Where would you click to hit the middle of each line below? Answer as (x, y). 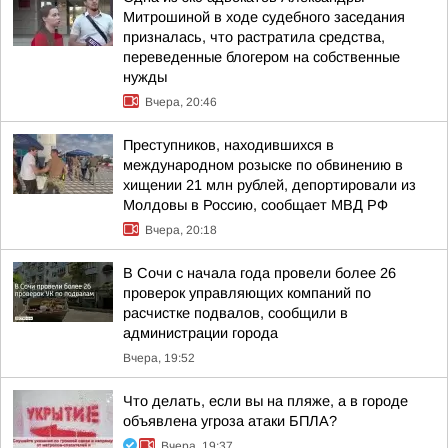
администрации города (200, 333)
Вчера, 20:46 (181, 102)
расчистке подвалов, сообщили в (235, 313)
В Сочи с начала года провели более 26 (259, 273)
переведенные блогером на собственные (261, 57)
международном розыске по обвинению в (263, 165)
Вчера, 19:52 (159, 358)
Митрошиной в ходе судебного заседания (264, 17)
